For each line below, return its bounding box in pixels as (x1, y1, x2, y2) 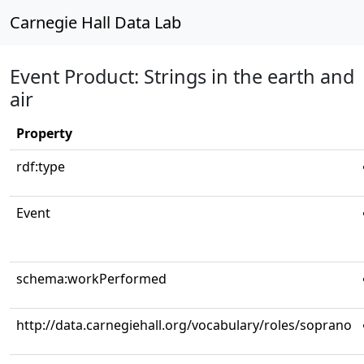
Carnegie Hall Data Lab (10, 11, 181, 33)
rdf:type (16, 158, 65, 175)
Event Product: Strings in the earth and (10, 63, 354, 89)
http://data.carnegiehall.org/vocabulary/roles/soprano (16, 316, 352, 334)
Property (16, 124, 72, 142)
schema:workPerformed (16, 270, 167, 288)
